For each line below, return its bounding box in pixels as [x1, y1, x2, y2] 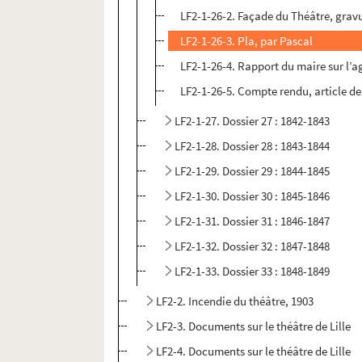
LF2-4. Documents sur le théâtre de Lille [156, 343, 351, 360]
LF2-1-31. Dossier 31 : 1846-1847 [175, 213, 330, 229]
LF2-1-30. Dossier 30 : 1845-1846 [175, 188, 330, 204]
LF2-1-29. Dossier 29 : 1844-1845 [175, 163, 330, 179]
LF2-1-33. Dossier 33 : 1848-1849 [175, 263, 330, 280]
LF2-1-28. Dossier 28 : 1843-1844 [175, 138, 330, 154]
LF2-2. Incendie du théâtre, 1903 [156, 293, 314, 309]
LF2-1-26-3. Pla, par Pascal [180, 33, 314, 49]
